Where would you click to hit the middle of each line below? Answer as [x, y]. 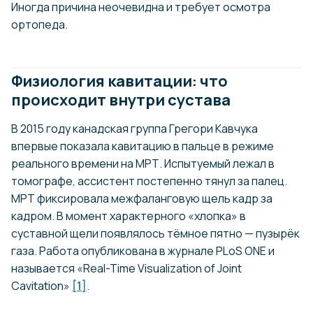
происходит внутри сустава [121, 100]
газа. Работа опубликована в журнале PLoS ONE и [143, 250]
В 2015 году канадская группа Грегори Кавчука [134, 128]
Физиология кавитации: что [119, 81]
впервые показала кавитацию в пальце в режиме [143, 146]
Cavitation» [42, 285]
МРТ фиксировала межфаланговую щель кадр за [142, 198]
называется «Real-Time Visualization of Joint [126, 268]
